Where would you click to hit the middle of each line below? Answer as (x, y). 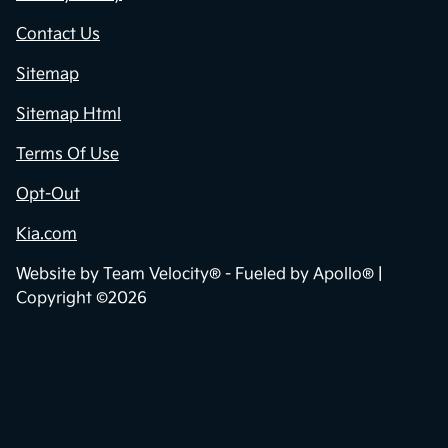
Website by (59, 274)
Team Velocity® (162, 274)
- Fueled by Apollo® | (301, 274)
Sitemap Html (68, 114)
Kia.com (46, 234)
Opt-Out (48, 194)
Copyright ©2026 (81, 298)
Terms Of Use (67, 154)
